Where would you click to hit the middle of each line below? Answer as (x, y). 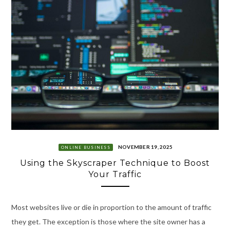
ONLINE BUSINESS (86, 148)
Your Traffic (115, 174)
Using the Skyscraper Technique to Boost (115, 163)
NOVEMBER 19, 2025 (145, 147)
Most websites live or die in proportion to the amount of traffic (111, 207)
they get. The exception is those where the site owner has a (108, 221)
